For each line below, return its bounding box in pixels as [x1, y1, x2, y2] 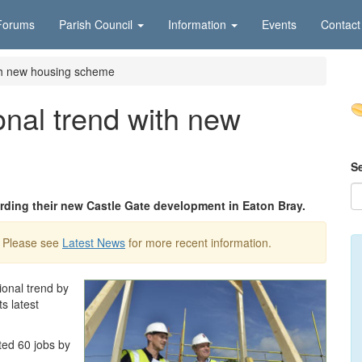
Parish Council [59, 16, 133, 32]
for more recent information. [125, 234, 271, 250]
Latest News [62, 234, 125, 250]
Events [262, 16, 297, 32]
